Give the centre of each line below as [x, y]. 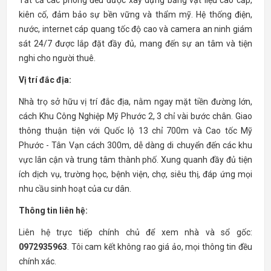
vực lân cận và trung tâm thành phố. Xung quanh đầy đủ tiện [135, 160]
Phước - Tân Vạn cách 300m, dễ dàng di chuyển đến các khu [135, 145]
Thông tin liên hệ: [53, 211]
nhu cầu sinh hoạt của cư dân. [75, 189]
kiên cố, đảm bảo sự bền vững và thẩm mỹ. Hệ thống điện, [135, 15]
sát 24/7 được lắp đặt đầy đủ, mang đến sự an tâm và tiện [135, 44]
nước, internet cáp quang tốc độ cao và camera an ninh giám [135, 29]
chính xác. [38, 261]
